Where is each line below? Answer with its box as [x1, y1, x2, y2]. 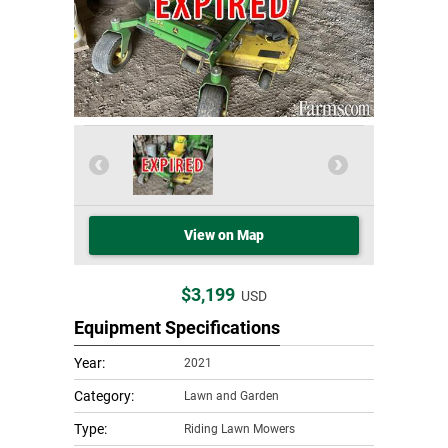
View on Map [184, 227, 264, 243]
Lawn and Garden [184, 389, 279, 403]
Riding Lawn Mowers [184, 422, 295, 436]
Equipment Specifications [74, 317, 280, 338]
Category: [74, 388, 134, 404]
